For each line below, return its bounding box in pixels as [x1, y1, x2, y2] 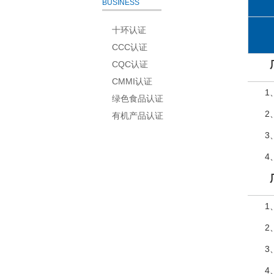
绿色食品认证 [112, 93, 163, 103]
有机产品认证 [112, 110, 163, 120]
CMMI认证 [112, 76, 152, 86]
